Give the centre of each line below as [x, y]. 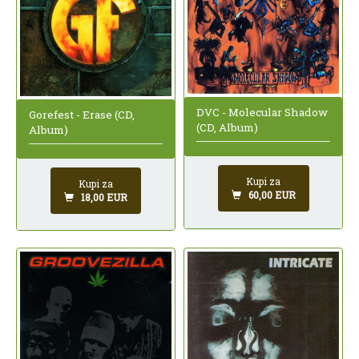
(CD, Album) [227, 128]
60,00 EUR [272, 195]
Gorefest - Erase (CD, [82, 114]
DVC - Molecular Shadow [262, 113]
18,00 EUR [104, 197]
